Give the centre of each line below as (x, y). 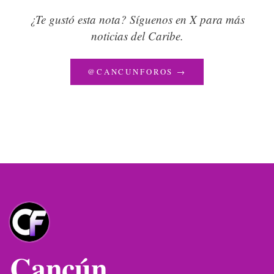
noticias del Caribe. (137, 36)
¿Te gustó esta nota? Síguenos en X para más (137, 19)
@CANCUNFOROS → (137, 72)
